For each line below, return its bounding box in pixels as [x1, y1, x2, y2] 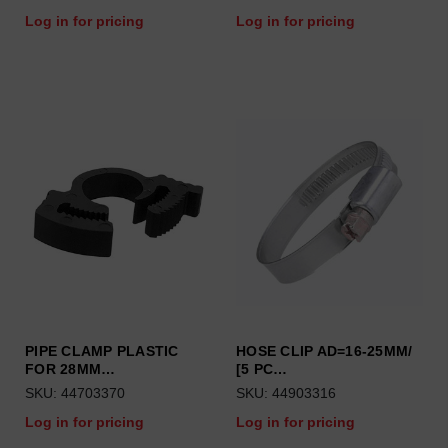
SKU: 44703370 [25, 385, 125, 401]
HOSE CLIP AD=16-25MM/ [236, 343, 413, 359]
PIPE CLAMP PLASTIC [25, 343, 179, 359]
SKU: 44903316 [236, 385, 336, 401]
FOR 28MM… [25, 361, 116, 377]
